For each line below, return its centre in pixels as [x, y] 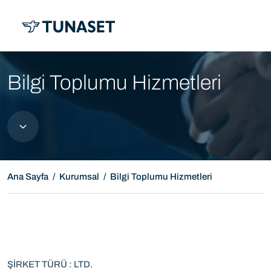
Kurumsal [79, 177]
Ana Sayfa [28, 177]
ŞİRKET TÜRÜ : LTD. [50, 264]
